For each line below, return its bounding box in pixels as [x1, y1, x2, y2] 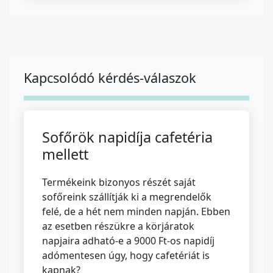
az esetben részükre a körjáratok [42, 219, 194, 233]
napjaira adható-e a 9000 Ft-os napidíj [42, 234, 214, 247]
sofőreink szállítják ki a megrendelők [42, 190, 211, 204]
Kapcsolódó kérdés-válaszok [24, 69, 196, 87]
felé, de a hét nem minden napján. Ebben [42, 205, 230, 218]
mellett [42, 144, 88, 164]
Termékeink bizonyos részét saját [42, 175, 196, 189]
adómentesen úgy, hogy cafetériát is [42, 249, 210, 262]
